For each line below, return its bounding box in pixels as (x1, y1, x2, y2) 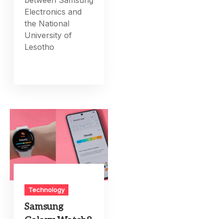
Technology (28, 185, 65, 194)
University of (24, 30, 72, 41)
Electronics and (24, 7, 82, 17)
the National (24, 19, 70, 29)
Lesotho (24, 42, 55, 52)
